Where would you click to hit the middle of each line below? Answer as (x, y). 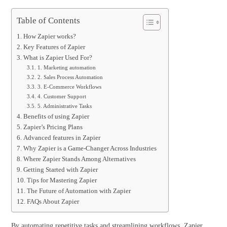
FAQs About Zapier (53, 202)
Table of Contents (49, 20)
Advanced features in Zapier (62, 138)
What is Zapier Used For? (58, 58)
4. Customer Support (62, 96)
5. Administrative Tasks (64, 106)
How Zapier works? (50, 36)
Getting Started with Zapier (60, 170)
